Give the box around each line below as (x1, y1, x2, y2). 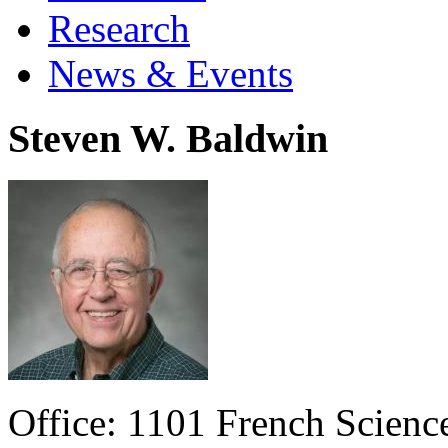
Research (48, 6, 190, 50)
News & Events (48, 51, 293, 95)
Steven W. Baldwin (8, 115, 328, 161)
